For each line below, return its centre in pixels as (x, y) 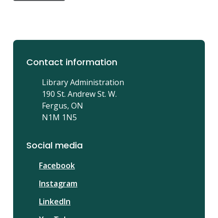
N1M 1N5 (59, 117)
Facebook (57, 165)
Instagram (58, 183)
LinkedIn (55, 201)
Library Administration (83, 82)
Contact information (72, 62)
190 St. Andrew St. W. (79, 94)
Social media (54, 145)
